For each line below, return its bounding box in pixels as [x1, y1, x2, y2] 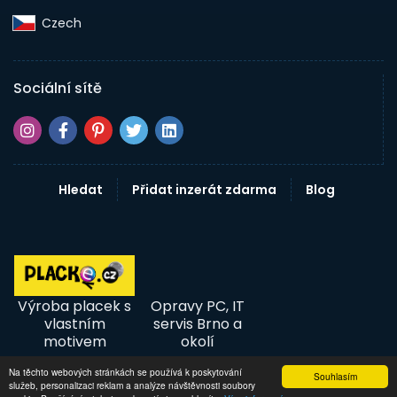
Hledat [58, 181, 103, 198]
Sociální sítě [13, 78, 102, 98]
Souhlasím [313, 370, 357, 383]
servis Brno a [152, 314, 242, 334]
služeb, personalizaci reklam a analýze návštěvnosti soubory [9, 378, 255, 392]
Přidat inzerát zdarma [132, 181, 276, 198]
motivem [43, 331, 106, 352]
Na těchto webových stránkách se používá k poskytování [9, 365, 242, 378]
